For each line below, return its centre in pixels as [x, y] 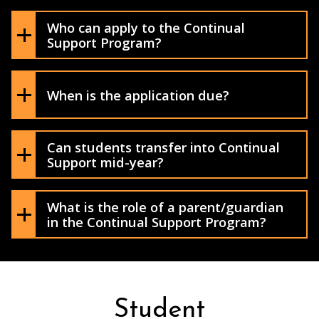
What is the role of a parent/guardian [165, 207]
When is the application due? [138, 95]
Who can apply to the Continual [146, 28]
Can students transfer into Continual [163, 147]
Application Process [125, 75]
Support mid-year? [105, 162]
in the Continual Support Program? [157, 222]
